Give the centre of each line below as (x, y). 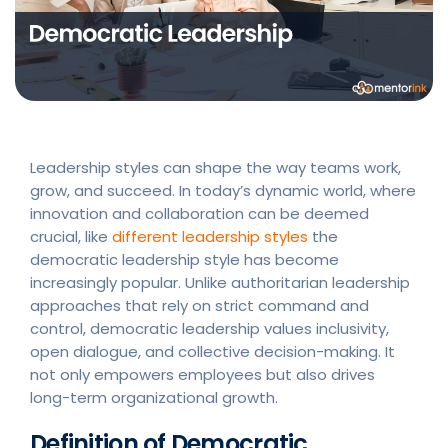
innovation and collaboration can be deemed (199, 213)
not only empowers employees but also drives (202, 374)
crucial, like (71, 236)
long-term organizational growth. (154, 397)
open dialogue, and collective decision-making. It (212, 351)
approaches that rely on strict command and (199, 305)
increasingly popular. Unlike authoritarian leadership (220, 282)
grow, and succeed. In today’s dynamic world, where (223, 190)
